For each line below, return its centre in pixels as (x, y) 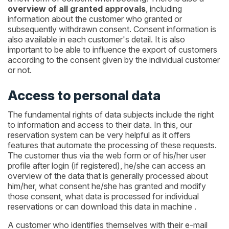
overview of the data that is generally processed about (108, 176)
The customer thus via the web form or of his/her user (107, 155)
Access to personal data (84, 95)
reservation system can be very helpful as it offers (99, 135)
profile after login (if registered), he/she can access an (107, 165)
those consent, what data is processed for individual (103, 196)
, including (164, 9)
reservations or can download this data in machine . (102, 206)
